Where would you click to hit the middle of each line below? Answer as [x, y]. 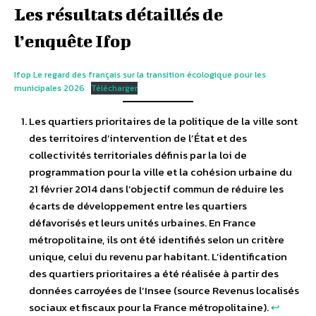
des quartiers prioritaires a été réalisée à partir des [154, 273]
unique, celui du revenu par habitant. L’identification [158, 256]
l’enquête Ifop [73, 41]
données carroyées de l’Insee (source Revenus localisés [164, 290]
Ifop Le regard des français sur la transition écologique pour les [140, 75]
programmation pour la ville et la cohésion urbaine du [160, 171]
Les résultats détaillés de [119, 14]
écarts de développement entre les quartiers [138, 205]
